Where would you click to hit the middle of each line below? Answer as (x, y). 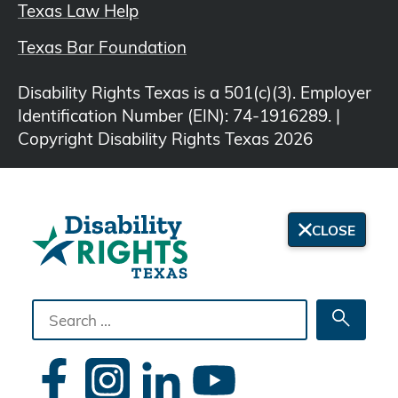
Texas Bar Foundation (102, 46)
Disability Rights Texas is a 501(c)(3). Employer (195, 92)
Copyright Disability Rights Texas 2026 (165, 138)
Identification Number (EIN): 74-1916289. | (179, 115)
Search (58, 307)
